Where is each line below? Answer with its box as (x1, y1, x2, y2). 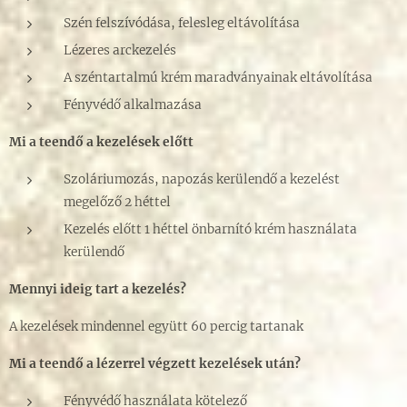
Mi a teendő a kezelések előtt (9, 134, 194, 151)
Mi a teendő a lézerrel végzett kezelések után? (9, 356, 301, 372)
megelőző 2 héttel (64, 194, 171, 211)
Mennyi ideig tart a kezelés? (9, 282, 186, 298)
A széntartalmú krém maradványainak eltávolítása (64, 70, 372, 86)
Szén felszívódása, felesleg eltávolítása (64, 15, 300, 32)
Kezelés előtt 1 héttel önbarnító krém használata (64, 222, 357, 238)
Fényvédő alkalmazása (64, 97, 202, 114)
